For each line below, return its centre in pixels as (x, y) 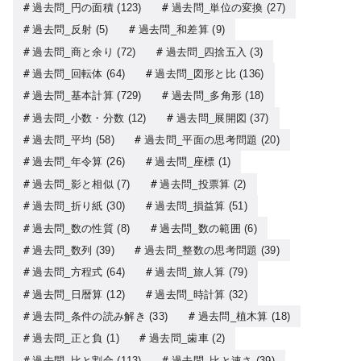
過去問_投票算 (195, 184)
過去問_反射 (62, 30)
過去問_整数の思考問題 (201, 250)
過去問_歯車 (178, 338)
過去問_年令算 (68, 162)
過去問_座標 (185, 162)
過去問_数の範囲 (200, 228)
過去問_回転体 (68, 73)
